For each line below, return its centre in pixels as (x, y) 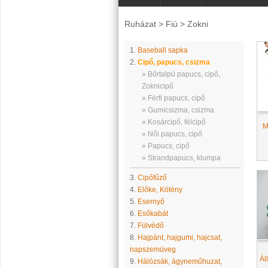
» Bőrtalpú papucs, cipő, (181, 74)
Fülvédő (150, 226)
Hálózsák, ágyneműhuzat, (179, 261)
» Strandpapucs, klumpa (181, 158)
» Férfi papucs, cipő (173, 98)
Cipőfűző (152, 178)
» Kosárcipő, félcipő (173, 122)
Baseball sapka (162, 50)
